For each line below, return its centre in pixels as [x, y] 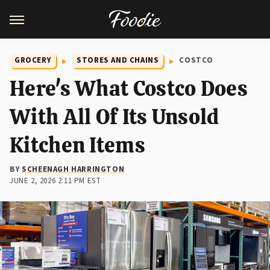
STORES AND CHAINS [118, 60]
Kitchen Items [77, 145]
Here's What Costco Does [129, 88]
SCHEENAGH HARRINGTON [73, 169]
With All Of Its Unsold [115, 117]
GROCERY [33, 60]
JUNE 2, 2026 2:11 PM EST [55, 181]
